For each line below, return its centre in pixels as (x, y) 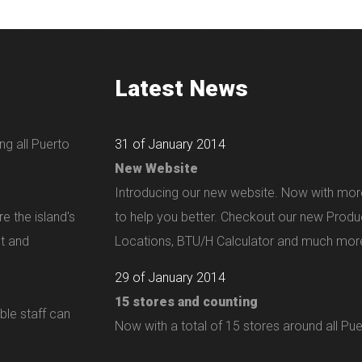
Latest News (181, 88)
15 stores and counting (186, 302)
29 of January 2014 (170, 278)
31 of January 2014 (170, 144)
